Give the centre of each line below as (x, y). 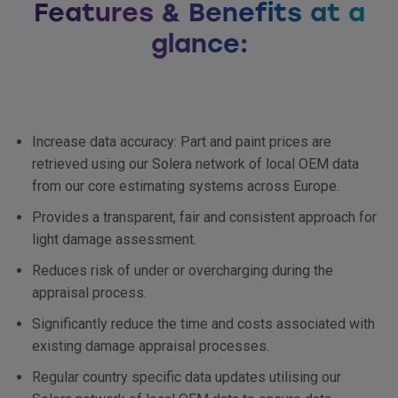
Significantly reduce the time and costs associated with (203, 324)
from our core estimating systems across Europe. (186, 187)
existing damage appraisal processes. (151, 346)
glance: (199, 44)
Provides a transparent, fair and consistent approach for (204, 218)
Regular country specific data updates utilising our (187, 378)
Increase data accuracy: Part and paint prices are (182, 142)
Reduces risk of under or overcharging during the (183, 271)
